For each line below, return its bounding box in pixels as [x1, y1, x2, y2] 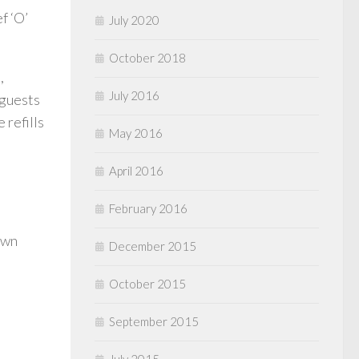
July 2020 [109, 13, 159, 28]
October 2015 [109, 276, 186, 292]
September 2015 [109, 314, 199, 329]
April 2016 [109, 163, 163, 179]
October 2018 [109, 50, 186, 66]
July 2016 [109, 88, 159, 103]
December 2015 [109, 239, 196, 254]
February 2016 [109, 201, 188, 216]
